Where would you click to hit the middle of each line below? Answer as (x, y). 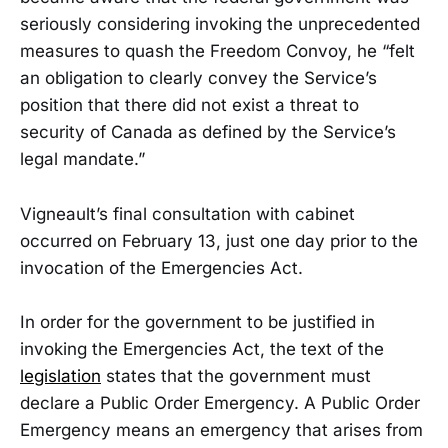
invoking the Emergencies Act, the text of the (202, 348)
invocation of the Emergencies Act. (161, 267)
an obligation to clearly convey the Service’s (198, 78)
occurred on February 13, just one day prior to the (219, 240)
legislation (60, 375)
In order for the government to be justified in (197, 321)
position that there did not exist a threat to (189, 105)
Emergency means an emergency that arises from (221, 429)
